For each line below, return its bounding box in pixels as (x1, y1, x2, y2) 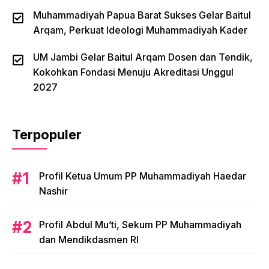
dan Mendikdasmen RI (39, 233, 139, 246)
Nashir (39, 184, 68, 197)
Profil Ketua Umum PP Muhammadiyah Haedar (39, 169, 246, 182)
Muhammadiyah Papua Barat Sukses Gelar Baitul (33, 8, 251, 21)
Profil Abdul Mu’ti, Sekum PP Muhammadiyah (39, 218, 241, 231)
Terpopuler (12, 126, 82, 142)
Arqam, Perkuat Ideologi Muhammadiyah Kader (33, 23, 247, 36)
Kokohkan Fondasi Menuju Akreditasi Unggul (33, 65, 234, 78)
